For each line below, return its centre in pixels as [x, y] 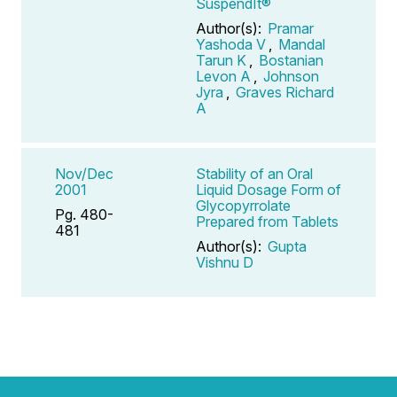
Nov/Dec [84, 173]
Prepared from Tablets [267, 221]
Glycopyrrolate [243, 205]
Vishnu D [225, 262]
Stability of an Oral [254, 173]
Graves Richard [285, 92]
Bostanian [291, 60]
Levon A [223, 76]
